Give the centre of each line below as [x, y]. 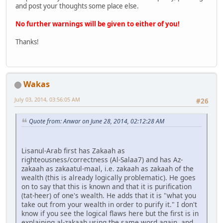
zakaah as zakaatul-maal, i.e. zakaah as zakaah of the [108, 168]
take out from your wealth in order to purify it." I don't [109, 204]
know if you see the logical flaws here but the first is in [110, 213]
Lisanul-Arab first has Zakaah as [73, 150]
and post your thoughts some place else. [77, 6]
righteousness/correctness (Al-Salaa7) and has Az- [102, 159]
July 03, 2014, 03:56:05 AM [47, 99]
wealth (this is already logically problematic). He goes [109, 177]
